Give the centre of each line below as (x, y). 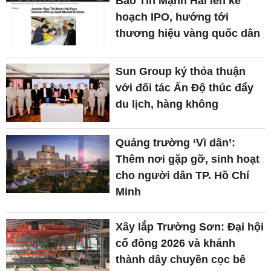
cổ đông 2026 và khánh (176, 243)
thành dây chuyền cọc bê (181, 259)
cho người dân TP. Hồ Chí (183, 175)
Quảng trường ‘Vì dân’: (176, 142)
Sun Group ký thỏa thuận (181, 72)
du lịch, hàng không (167, 104)
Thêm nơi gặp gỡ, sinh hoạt (188, 159)
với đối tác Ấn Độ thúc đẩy (185, 88)
